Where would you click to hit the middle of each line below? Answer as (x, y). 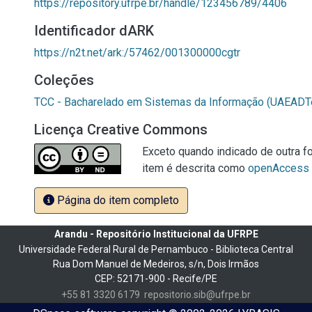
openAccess (279, 168)
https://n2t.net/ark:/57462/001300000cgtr (137, 53)
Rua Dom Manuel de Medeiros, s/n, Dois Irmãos (156, 264)
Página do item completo (117, 200)
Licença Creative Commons (121, 130)
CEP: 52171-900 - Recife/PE (156, 279)
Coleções (64, 80)
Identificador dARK (94, 31)
